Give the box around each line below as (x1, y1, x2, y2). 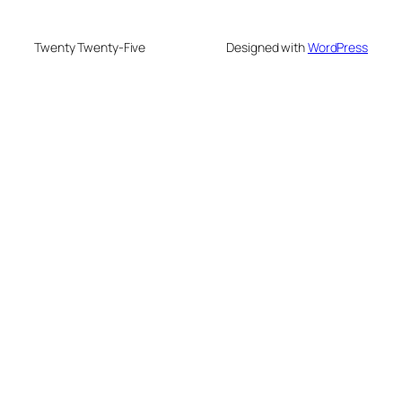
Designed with (226, 39, 308, 57)
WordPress (307, 39, 368, 57)
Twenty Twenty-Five (34, 39, 146, 57)
